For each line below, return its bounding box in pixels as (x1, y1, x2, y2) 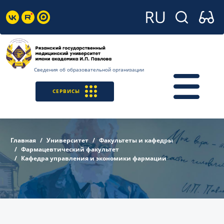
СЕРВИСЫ (52, 87, 80, 95)
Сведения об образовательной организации (34, 65, 144, 73)
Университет (46, 136, 88, 144)
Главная (10, 136, 36, 144)
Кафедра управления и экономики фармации (21, 154, 166, 162)
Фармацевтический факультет (21, 145, 119, 153)
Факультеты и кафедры (99, 136, 173, 144)
